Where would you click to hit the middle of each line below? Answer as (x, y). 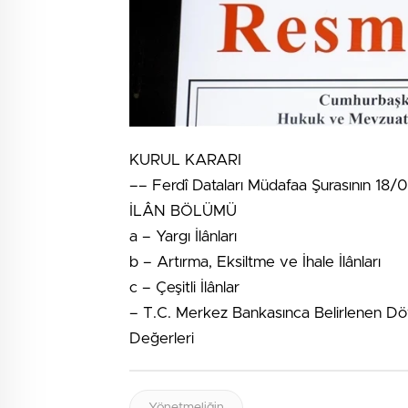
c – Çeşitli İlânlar (184, 288)
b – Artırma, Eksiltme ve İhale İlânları (255, 262)
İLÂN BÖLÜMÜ (183, 211)
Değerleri (162, 339)
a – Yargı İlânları (183, 237)
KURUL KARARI (185, 160)
